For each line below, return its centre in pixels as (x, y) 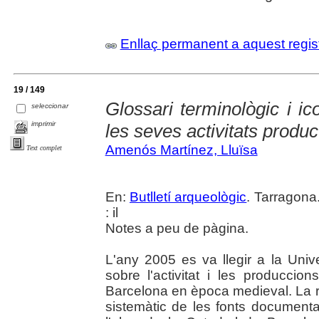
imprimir (44, 124)
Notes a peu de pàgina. (177, 229)
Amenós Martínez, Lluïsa (181, 150)
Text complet (44, 147)
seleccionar (50, 105)
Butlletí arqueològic (188, 197)
